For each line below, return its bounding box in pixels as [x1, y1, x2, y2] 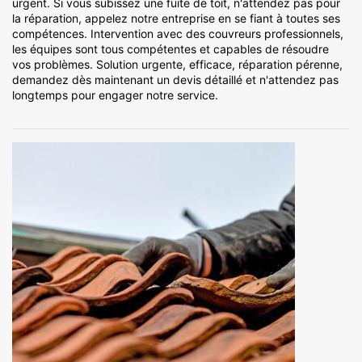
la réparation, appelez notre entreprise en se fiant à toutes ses [12, 11, 340, 26]
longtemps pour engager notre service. [12, 88, 218, 103]
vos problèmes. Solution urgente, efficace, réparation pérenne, [12, 57, 343, 72]
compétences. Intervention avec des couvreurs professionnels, [12, 27, 343, 41]
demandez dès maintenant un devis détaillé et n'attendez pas [12, 73, 339, 87]
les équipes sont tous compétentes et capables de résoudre [12, 42, 329, 57]
